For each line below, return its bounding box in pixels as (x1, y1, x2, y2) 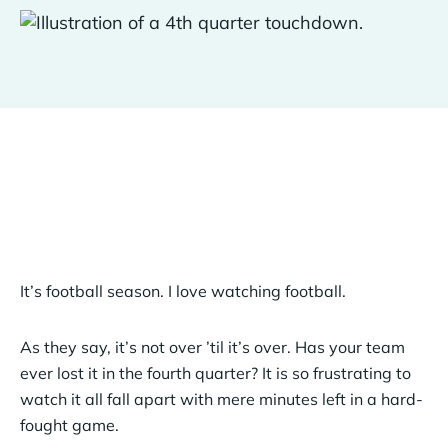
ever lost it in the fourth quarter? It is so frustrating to (20, 363, 411, 383)
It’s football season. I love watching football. (20, 281, 346, 301)
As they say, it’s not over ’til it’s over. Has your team (20, 337, 405, 357)
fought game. (20, 415, 119, 435)
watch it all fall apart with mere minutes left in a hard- (20, 389, 423, 409)
